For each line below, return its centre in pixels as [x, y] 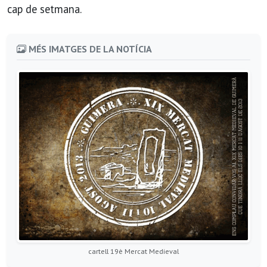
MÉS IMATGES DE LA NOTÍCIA [89, 49]
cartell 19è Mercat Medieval [133, 251]
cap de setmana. [44, 9]
